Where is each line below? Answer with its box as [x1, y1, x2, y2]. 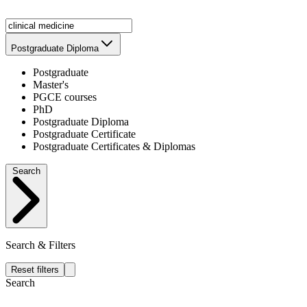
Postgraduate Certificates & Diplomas [33, 140, 195, 152]
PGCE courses [33, 90, 97, 103]
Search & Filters [5, 238, 75, 251]
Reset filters [11, 264, 59, 275]
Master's [33, 78, 69, 90]
